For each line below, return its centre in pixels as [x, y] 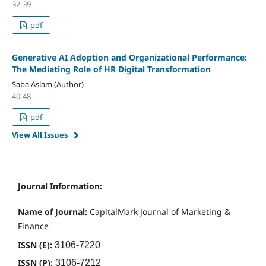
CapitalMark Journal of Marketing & [159, 211]
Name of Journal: [53, 211]
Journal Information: [60, 186]
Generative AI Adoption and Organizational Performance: [129, 57]
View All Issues [39, 134]
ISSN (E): [36, 245]
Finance [33, 226]
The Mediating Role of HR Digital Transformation [111, 69]
